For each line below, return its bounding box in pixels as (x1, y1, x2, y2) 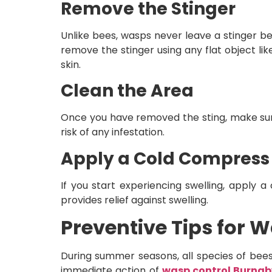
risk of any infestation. (61, 125, 165, 140)
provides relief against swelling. (61, 192, 208, 207)
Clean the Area (61, 79, 194, 103)
